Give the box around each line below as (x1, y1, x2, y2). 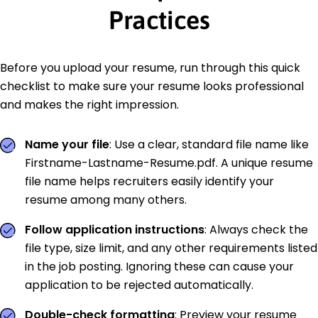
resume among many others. (25, 191, 187, 208)
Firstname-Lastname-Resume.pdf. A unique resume (25, 154, 313, 171)
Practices (108, 4, 210, 35)
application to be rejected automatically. (25, 276, 253, 293)
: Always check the (204, 221, 308, 238)
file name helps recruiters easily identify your (25, 172, 274, 190)
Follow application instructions (25, 221, 204, 238)
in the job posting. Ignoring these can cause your (25, 258, 294, 275)
